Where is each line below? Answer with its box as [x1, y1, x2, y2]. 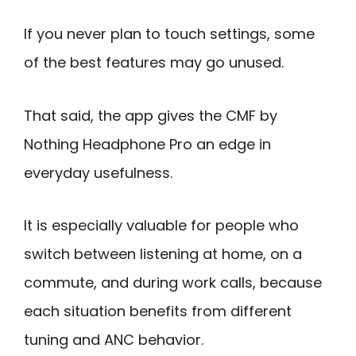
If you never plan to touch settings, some [24, 24, 315, 44]
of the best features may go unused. [24, 52, 284, 73]
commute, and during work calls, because [24, 273, 322, 293]
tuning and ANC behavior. [24, 330, 203, 350]
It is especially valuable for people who [24, 215, 299, 236]
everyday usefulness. [24, 162, 172, 183]
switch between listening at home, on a [24, 244, 302, 265]
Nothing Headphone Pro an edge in [24, 133, 271, 154]
